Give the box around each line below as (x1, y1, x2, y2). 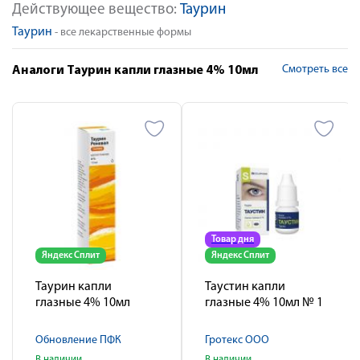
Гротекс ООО (205, 334, 269, 346)
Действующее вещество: (12, 2, 180, 18)
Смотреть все (282, 63, 348, 76)
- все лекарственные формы (52, 27, 191, 39)
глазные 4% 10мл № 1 (205, 297, 323, 309)
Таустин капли (205, 280, 285, 293)
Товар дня (211, 235, 254, 244)
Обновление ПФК (35, 334, 121, 346)
